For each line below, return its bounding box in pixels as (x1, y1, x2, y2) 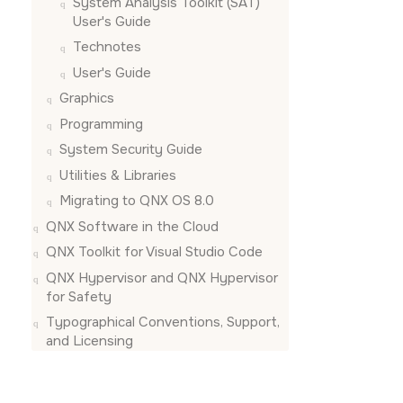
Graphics (59, 89, 114, 107)
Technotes (73, 38, 141, 56)
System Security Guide (59, 140, 202, 158)
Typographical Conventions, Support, (46, 313, 280, 331)
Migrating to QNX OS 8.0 (59, 192, 214, 210)
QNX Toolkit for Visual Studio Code (46, 243, 263, 261)
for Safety (46, 287, 112, 306)
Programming (59, 114, 143, 133)
